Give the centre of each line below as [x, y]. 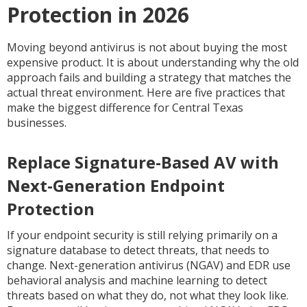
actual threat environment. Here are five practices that [146, 93]
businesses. [37, 123]
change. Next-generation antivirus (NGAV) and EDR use [149, 265]
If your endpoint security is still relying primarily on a [142, 235]
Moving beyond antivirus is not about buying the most [147, 47]
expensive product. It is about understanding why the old [153, 62]
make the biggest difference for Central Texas [125, 108]
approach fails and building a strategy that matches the [149, 77]
